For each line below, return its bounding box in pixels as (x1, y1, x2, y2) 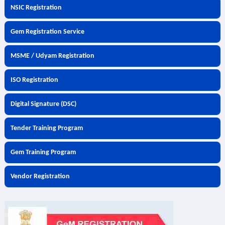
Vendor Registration (10, 173, 70, 180)
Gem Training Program (10, 149, 76, 156)
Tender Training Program (10, 125, 83, 132)
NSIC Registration (10, 4, 62, 12)
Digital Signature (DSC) (10, 100, 76, 108)
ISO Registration (10, 76, 58, 84)
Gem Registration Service (10, 28, 84, 36)
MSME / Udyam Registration (10, 52, 94, 60)
